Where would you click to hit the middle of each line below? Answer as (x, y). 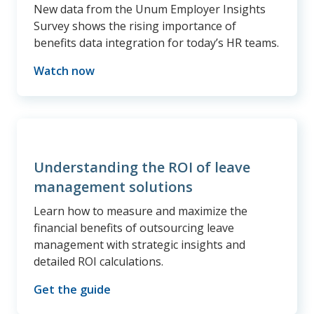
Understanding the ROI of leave (142, 168)
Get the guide (72, 290)
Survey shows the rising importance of (135, 26)
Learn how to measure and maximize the (141, 211)
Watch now (64, 71)
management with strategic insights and (139, 245)
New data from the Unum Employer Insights (150, 9)
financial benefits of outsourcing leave (134, 228)
